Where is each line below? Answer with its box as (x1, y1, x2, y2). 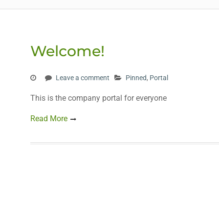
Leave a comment (56, 74, 109, 82)
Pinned (126, 74, 147, 82)
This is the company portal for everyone (30, 93, 167, 103)
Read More (30, 114, 67, 123)
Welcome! (30, 42, 105, 60)
